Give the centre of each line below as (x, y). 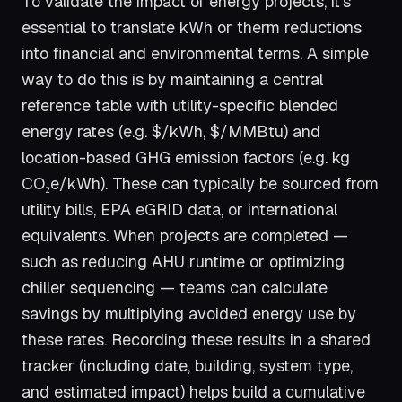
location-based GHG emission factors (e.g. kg (186, 158)
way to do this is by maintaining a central (172, 80)
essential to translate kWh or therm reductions (192, 28)
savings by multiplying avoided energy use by (189, 314)
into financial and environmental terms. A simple (195, 54)
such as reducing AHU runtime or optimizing (183, 262)
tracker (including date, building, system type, (187, 366)
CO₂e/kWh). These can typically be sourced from (200, 184)
